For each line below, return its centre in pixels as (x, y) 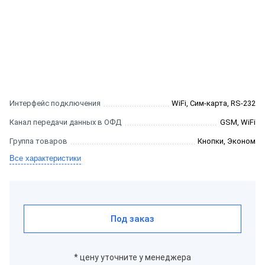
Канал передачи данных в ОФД (65, 122)
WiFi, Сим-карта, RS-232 (214, 103)
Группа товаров (38, 141)
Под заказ (132, 219)
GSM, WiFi (238, 122)
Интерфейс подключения (55, 103)
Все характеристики (45, 158)
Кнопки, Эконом (227, 141)
